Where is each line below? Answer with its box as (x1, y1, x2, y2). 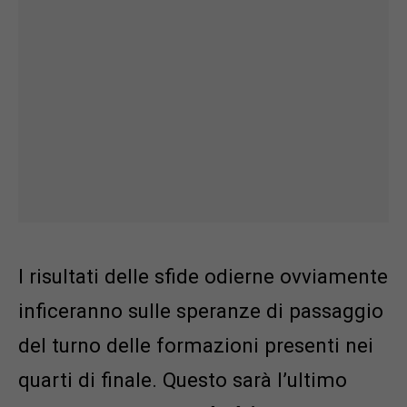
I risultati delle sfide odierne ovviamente (18, 264, 388, 289)
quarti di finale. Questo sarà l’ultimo (18, 368, 347, 392)
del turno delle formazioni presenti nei (18, 333, 373, 358)
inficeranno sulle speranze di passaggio (18, 299, 383, 323)
